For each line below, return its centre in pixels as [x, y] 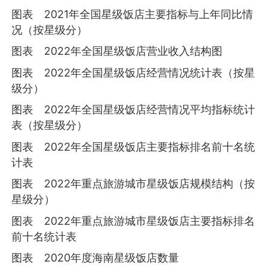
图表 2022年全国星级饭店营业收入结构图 [117, 51]
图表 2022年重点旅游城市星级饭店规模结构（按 [133, 184]
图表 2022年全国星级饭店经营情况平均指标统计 [133, 110]
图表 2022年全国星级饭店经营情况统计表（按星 [133, 72]
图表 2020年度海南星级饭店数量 [96, 258]
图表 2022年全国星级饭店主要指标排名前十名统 [133, 146]
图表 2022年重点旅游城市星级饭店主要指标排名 [133, 221]
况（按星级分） [50, 30]
